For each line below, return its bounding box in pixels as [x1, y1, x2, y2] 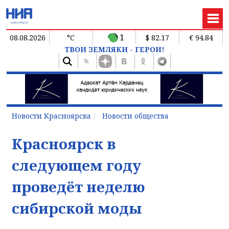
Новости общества [102, 110, 169, 121]
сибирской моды [12, 198, 142, 218]
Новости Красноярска [12, 110, 91, 121]
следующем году [12, 155, 141, 175]
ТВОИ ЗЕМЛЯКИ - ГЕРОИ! [64, 44, 165, 54]
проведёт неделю [12, 176, 145, 196]
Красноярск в [12, 133, 116, 153]
